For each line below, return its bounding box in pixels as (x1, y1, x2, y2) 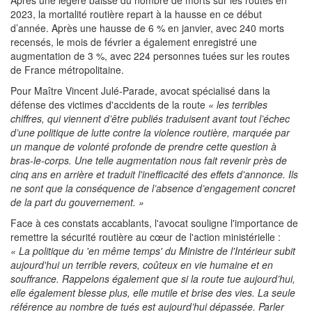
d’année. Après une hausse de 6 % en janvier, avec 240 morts (10, 20, 284, 35)
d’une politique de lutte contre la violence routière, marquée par (10, 125, 290, 139)
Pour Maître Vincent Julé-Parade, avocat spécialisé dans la (10, 83, 270, 97)
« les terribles (208, 97, 267, 111)
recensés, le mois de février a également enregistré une (10, 34, 257, 49)
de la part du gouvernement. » (10, 194, 144, 209)
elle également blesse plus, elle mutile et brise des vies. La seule (10, 285, 295, 299)
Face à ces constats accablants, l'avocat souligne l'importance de (10, 215, 298, 230)
